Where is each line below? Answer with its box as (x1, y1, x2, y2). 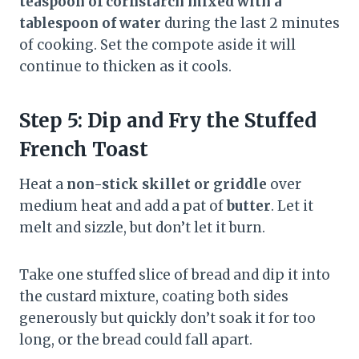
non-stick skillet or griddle (67, 175, 267, 194)
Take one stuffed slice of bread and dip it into (19, 266, 330, 284)
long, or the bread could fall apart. (19, 331, 252, 349)
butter (227, 197, 271, 216)
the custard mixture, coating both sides (19, 288, 288, 306)
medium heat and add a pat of (19, 197, 227, 216)
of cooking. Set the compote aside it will (19, 36, 296, 54)
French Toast (19, 137, 148, 163)
